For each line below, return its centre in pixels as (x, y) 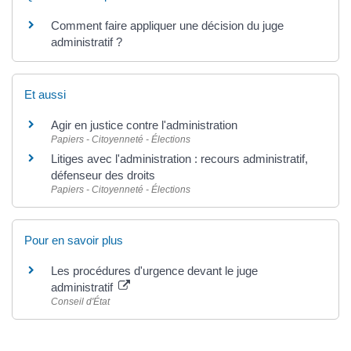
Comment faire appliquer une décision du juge (167, 25)
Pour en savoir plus (74, 240)
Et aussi (45, 94)
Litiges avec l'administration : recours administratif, (179, 158)
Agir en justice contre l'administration (144, 125)
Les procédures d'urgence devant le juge (154, 271)
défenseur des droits (103, 175)
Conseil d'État (80, 302)
